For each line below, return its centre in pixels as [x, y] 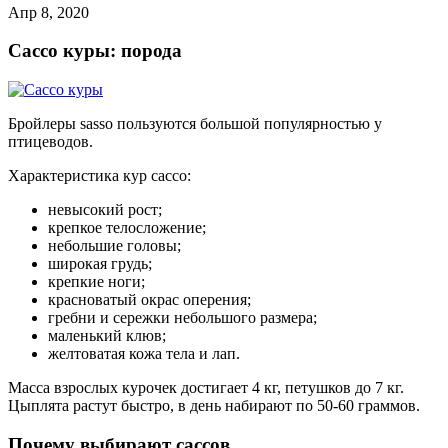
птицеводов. [50, 142]
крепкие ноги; [96, 282]
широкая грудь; [100, 264]
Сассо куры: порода [95, 51]
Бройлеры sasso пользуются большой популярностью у [195, 124]
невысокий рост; [105, 210]
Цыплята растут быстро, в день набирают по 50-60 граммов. [214, 406]
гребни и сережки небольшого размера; [182, 318]
